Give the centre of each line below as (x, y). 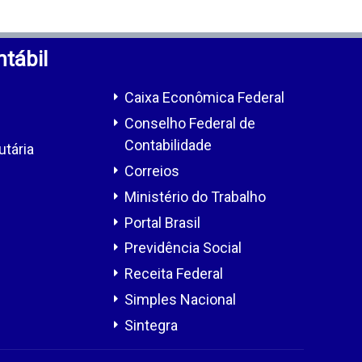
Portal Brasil (162, 222)
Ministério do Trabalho (195, 196)
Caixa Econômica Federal (204, 98)
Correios (152, 170)
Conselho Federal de (190, 124)
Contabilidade (168, 145)
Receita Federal (174, 274)
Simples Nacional (180, 299)
